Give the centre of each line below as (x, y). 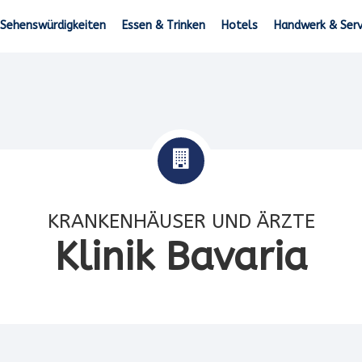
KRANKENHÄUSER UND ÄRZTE (181, 221)
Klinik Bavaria (181, 257)
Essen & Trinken (164, 25)
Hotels (240, 25)
